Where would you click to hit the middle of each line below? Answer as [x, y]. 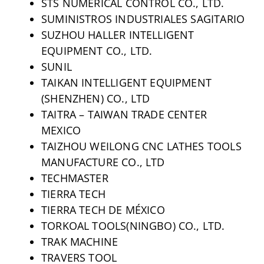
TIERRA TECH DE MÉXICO [103, 209]
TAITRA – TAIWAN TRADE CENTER [124, 114]
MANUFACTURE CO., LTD [103, 162]
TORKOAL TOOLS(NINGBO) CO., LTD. [133, 225]
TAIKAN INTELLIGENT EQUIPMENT [126, 82]
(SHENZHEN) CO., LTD [95, 98]
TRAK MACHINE [80, 241]
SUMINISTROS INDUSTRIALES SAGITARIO [143, 19]
